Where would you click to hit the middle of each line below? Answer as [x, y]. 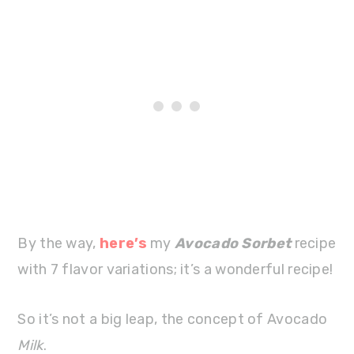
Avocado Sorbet [233, 243]
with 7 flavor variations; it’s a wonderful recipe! [175, 269]
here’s [123, 243]
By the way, [58, 243]
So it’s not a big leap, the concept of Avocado [173, 319]
